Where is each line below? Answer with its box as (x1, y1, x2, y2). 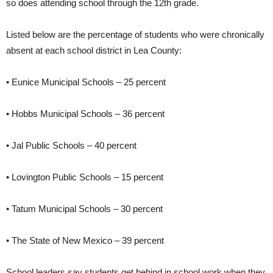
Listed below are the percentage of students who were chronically (6, 29, 264, 40)
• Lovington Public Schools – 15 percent (6, 172, 163, 183)
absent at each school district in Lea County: (6, 45, 182, 56)
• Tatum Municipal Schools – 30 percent (6, 204, 163, 214)
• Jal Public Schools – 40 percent (6, 140, 136, 151)
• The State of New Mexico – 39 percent (6, 235, 164, 246)
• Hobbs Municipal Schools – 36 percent (6, 108, 165, 119)
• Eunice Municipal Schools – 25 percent (6, 77, 166, 88)
